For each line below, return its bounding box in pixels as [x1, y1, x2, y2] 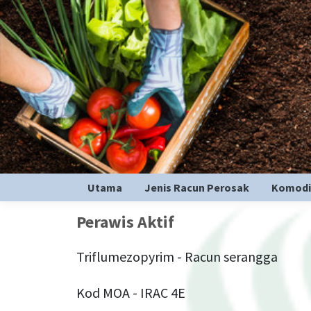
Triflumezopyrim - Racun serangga [76, 248, 278, 265]
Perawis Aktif [76, 211, 174, 233]
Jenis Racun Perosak [144, 180, 249, 194]
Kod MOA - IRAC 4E [76, 284, 185, 301]
